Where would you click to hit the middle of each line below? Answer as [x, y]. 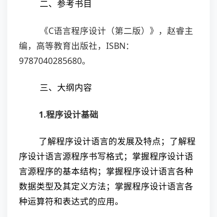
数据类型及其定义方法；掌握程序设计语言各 [106, 186]
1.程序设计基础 [69, 114]
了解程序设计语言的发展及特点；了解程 [117, 141]
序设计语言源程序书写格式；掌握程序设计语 [106, 156]
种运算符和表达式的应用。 [71, 201]
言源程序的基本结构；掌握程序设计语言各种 [106, 171]
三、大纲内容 [66, 88]
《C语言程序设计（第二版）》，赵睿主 [116, 31]
